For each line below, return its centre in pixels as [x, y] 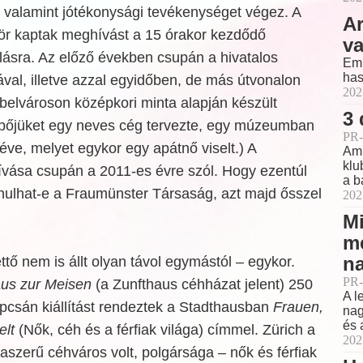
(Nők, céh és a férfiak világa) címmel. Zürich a [167, 330]
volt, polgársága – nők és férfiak [214, 352]
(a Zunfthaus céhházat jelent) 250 [202, 284]
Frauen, [298, 307]
